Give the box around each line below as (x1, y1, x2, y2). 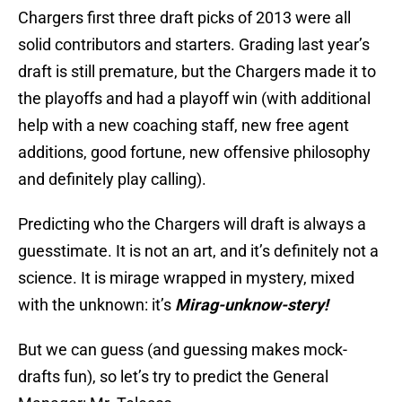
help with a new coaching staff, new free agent (18, 116, 349, 135)
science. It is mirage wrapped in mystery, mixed (18, 268, 354, 288)
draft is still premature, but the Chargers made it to (18, 62, 376, 82)
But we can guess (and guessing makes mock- (18, 340, 347, 360)
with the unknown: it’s (18, 295, 175, 315)
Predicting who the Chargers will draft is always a (18, 214, 366, 234)
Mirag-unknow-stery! (175, 295, 328, 315)
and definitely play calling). (18, 170, 206, 189)
